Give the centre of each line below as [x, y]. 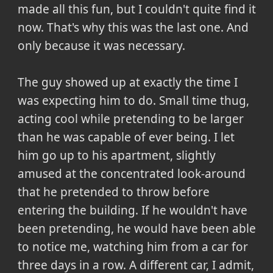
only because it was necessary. [101, 46]
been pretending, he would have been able [136, 229]
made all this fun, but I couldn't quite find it [136, 9]
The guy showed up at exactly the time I [127, 83]
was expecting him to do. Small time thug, [133, 101]
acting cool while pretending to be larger [130, 119]
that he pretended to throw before [113, 192]
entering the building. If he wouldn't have [132, 211]
